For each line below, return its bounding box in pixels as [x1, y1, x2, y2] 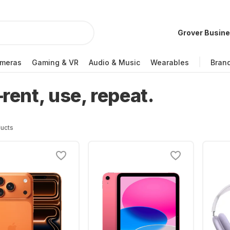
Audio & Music [89, 57, 140, 67]
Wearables [150, 57, 189, 67]
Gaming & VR [32, 57, 79, 67]
